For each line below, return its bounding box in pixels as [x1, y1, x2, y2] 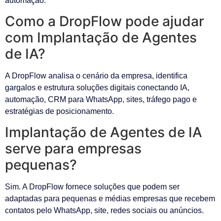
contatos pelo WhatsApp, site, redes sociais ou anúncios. [5, 206, 204, 215]
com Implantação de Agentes [5, 29, 197, 46]
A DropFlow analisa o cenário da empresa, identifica [5, 71, 187, 80]
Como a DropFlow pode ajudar [5, 12, 204, 30]
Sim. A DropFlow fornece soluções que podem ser [5, 183, 180, 191]
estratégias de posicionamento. [5, 107, 114, 115]
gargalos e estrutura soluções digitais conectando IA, [5, 83, 189, 92]
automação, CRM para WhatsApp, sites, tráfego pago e [5, 95, 197, 104]
